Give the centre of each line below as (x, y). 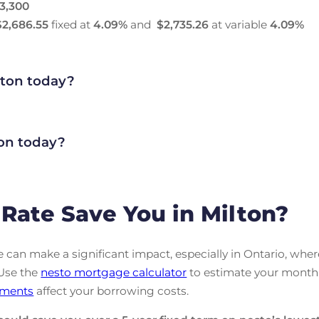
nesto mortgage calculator (114, 272)
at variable (240, 24)
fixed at (71, 24)
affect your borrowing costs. (111, 291)
